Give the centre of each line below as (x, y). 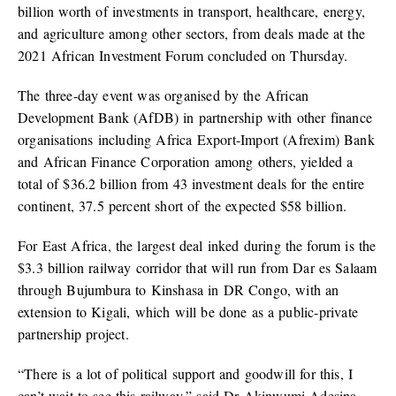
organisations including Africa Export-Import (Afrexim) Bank (196, 140)
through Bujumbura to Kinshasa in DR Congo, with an (179, 290)
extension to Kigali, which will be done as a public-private (188, 312)
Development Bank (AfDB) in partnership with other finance (195, 118)
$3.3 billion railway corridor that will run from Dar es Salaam (198, 268)
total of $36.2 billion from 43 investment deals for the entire (191, 184)
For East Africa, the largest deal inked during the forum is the (197, 246)
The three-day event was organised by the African (164, 95)
